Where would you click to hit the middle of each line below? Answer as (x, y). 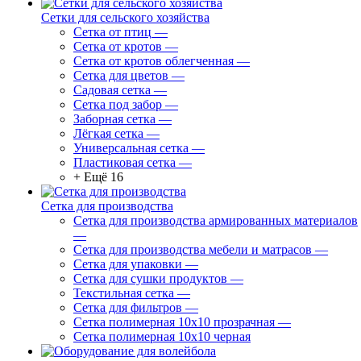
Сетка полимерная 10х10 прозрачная (174, 322)
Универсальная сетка (131, 148)
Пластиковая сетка (124, 162)
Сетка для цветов (121, 75)
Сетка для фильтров (128, 307)
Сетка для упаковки (128, 264)
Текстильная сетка (124, 293)
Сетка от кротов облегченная (154, 61)
